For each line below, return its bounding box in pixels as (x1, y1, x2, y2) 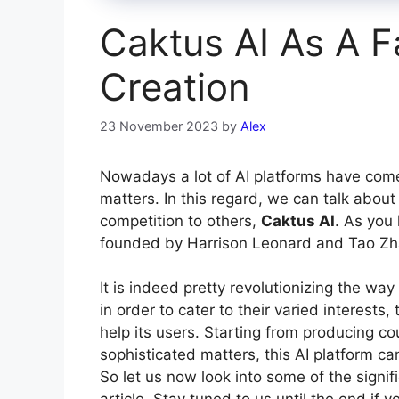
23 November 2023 (100, 118, 218, 134)
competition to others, (100, 211, 261, 230)
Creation (100, 64, 250, 110)
